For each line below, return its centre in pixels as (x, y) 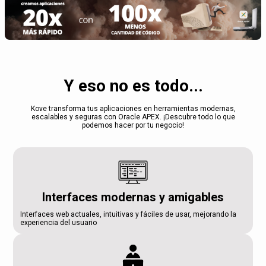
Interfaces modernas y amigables (133, 197)
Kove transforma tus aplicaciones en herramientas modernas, (133, 108)
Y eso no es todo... (133, 85)
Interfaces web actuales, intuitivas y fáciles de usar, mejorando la (129, 214)
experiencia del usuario (59, 222)
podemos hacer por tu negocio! (133, 125)
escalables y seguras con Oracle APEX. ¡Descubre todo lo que (133, 117)
